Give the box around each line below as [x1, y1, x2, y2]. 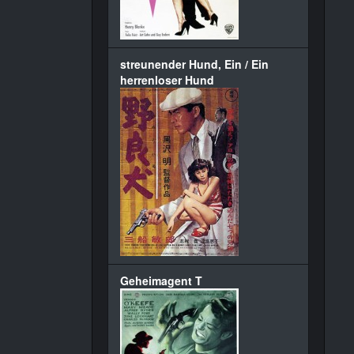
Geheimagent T [120, 273, 202, 288]
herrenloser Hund [120, 72, 214, 88]
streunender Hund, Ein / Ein [120, 56, 269, 72]
